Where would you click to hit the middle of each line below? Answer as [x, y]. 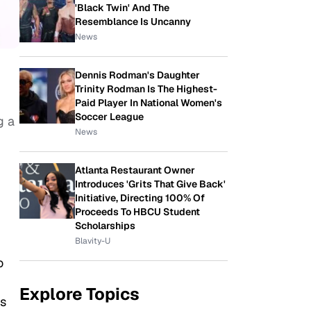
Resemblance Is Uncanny [133, 22]
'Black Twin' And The [122, 8]
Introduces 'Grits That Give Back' [150, 184]
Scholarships [105, 226]
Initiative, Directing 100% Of [140, 198]
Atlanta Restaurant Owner [135, 170]
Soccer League [109, 117]
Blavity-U [93, 241]
